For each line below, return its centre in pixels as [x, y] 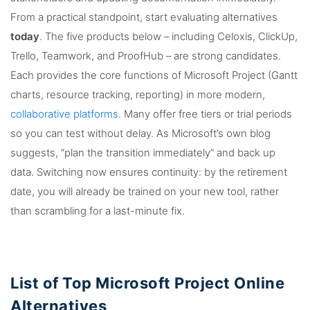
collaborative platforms [64, 114]
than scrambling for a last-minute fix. [98, 211]
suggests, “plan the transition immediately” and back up [143, 153]
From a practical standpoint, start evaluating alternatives [144, 17]
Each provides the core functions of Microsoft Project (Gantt [154, 75]
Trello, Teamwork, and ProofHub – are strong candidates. [146, 56]
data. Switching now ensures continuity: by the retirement [149, 172]
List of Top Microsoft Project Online [147, 283]
